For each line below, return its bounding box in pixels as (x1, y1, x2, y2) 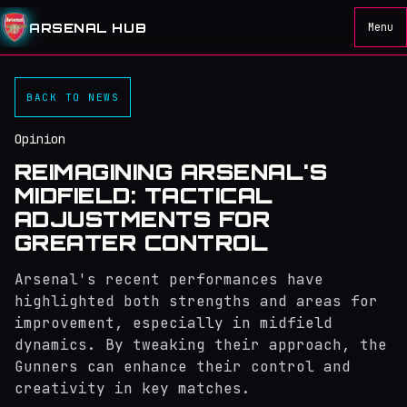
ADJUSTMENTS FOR (15, 205, 271, 233)
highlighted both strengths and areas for (15, 292, 378, 311)
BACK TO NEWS (26, 90, 120, 104)
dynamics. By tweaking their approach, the (15, 335, 387, 354)
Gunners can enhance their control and (15, 357, 351, 376)
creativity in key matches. (15, 379, 251, 398)
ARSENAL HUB (29, 19, 147, 35)
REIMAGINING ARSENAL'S (15, 158, 328, 185)
